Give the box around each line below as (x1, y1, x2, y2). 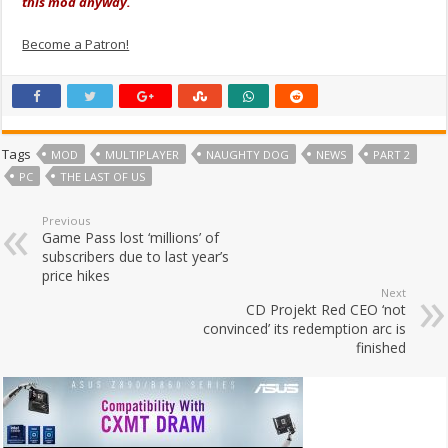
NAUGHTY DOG (206, 146, 290, 162)
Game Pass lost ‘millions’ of (42, 227, 220, 247)
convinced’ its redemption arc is (202, 318, 406, 338)
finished (355, 337, 406, 357)
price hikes (42, 265, 111, 285)
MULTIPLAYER (105, 146, 180, 162)
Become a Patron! (22, 34, 130, 53)
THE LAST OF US (60, 168, 146, 184)
